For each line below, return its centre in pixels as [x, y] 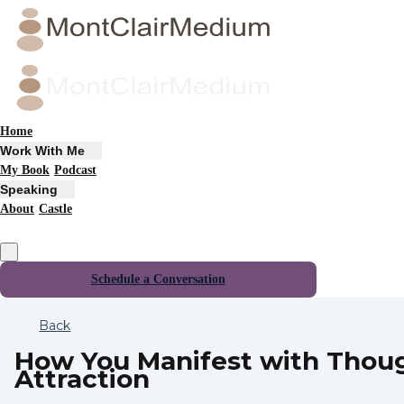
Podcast [75, 170]
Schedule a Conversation [158, 279]
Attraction [82, 378]
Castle [55, 209]
